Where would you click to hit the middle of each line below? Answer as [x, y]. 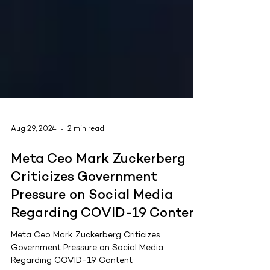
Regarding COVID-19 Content [107, 250]
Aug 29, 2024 [34, 165]
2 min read [86, 165]
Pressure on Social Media [92, 232]
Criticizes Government [84, 214]
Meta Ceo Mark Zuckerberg [98, 196]
